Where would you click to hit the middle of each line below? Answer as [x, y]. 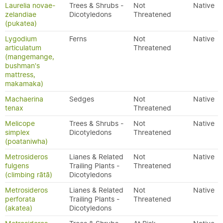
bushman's [22, 66]
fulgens [17, 166]
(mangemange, [30, 57]
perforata [20, 199]
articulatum [23, 48]
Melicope [20, 123]
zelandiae [21, 14]
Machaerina [24, 99]
